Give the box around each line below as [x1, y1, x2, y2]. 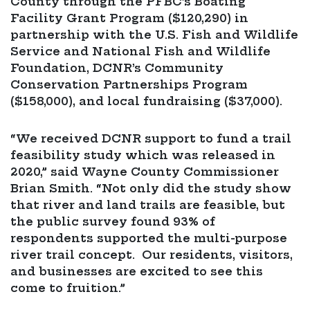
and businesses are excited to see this [10, 264, 263, 279]
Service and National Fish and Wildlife [10, 44, 271, 59]
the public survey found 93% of [10, 215, 215, 229]
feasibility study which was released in [10, 148, 275, 163]
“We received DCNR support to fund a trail [10, 131, 291, 146]
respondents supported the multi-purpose [10, 231, 287, 246]
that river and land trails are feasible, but [10, 198, 285, 212]
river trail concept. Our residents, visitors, [10, 248, 293, 262]
